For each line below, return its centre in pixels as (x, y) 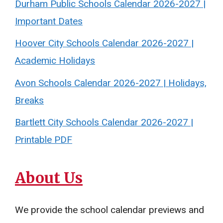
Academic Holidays (55, 61)
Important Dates (49, 21)
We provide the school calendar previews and (110, 210)
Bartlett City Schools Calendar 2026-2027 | (104, 122)
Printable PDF (44, 140)
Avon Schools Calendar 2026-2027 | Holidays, (111, 83)
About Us (49, 178)
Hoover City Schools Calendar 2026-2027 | (104, 43)
